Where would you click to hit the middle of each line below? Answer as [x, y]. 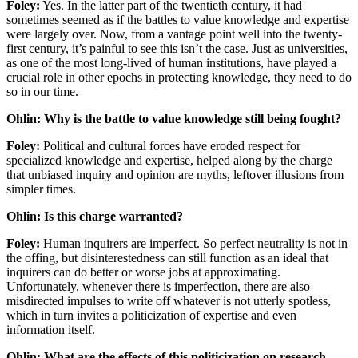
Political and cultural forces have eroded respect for [170, 145]
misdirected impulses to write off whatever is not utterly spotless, [169, 300]
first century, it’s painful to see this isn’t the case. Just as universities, [177, 48]
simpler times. [41, 189]
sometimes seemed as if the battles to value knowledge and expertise [178, 19]
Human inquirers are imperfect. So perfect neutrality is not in [194, 243]
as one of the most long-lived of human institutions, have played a [171, 62]
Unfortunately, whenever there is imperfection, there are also [158, 286]
